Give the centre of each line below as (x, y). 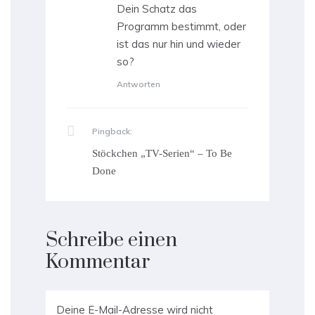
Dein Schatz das (157, 9)
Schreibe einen (111, 240)
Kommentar (98, 262)
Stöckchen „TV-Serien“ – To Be (162, 154)
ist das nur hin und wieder (179, 44)
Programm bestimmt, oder (181, 27)
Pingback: (112, 131)
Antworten (139, 84)
